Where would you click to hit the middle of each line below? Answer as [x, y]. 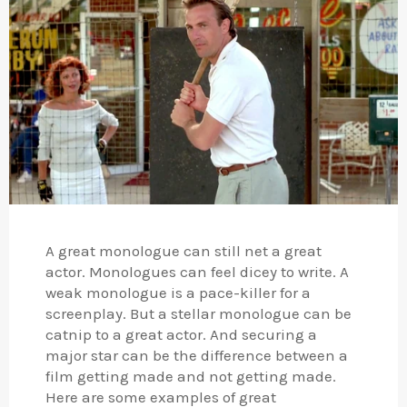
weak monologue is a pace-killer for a [178, 293]
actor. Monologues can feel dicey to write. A [197, 272]
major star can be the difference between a [197, 356]
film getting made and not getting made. [191, 377]
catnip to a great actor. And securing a [181, 335]
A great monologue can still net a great [184, 251]
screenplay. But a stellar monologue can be [199, 314]
